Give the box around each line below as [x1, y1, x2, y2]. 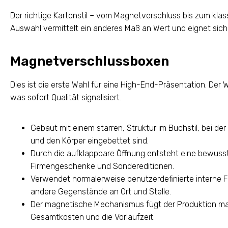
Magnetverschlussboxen [10, 53, 169, 69]
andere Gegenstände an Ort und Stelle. [31, 186, 171, 196]
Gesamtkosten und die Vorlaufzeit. [31, 212, 155, 222]
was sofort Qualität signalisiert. [10, 92, 121, 102]
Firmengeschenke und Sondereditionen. [31, 161, 174, 171]
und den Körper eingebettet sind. [31, 135, 149, 146]
